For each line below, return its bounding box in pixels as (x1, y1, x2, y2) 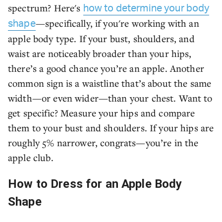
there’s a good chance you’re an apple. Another (8, 62, 204, 74)
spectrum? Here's (8, 1, 83, 14)
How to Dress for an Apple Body (8, 177, 182, 191)
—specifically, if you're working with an (35, 17, 199, 29)
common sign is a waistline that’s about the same (8, 77, 212, 89)
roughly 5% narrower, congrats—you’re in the (8, 136, 199, 149)
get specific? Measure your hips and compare (8, 107, 195, 119)
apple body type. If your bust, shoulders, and (8, 32, 195, 45)
